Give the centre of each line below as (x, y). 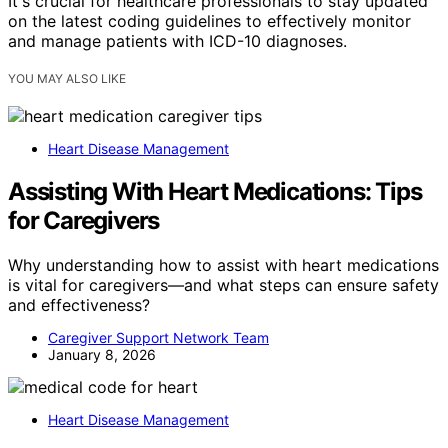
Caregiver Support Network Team (158, 337)
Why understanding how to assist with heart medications (223, 264)
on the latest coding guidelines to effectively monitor (209, 20)
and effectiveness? (79, 304)
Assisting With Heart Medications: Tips (215, 191)
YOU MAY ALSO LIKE (67, 78)
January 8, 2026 (102, 354)
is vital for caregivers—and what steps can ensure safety (223, 284)
